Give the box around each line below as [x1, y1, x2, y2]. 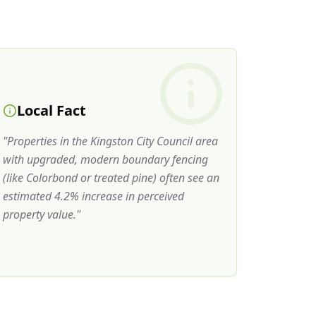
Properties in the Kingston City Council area [6, 133, 218, 149]
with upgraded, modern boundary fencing [2, 152, 208, 167]
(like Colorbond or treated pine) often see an [2, 170, 219, 186]
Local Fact [16, 101, 86, 120]
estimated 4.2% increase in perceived [2, 188, 184, 204]
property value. [2, 207, 76, 222]
